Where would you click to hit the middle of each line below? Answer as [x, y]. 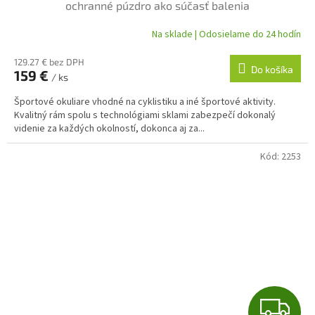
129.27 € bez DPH [49, 62]
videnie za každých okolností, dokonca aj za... [109, 129]
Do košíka [272, 70]
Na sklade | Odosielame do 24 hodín [226, 34]
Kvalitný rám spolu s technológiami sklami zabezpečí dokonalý [145, 116]
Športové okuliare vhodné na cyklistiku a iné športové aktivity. [145, 102]
